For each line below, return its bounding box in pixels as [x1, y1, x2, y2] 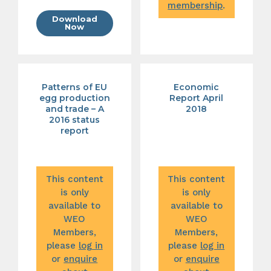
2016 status [49, 114, 100, 125]
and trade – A [45, 103, 104, 114]
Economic [174, 81, 220, 93]
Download [51, 14, 97, 24]
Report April [169, 92, 224, 103]
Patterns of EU [42, 81, 108, 93]
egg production [39, 92, 110, 103]
